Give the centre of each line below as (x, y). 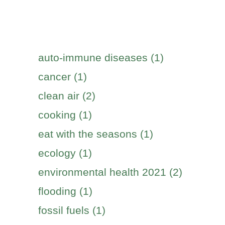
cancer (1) (63, 77)
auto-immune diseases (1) (101, 58)
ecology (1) (65, 153)
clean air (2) (67, 96)
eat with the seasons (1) (96, 134)
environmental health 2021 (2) (110, 172)
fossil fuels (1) (72, 210)
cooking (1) (65, 115)
